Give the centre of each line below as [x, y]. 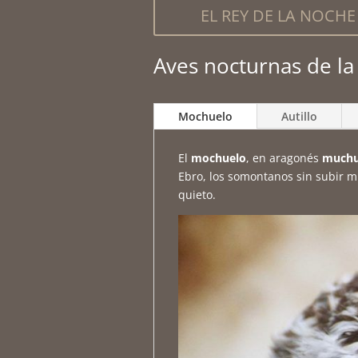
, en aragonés [284, 157]
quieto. [197, 194]
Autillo [299, 116]
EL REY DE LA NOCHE [278, 15]
